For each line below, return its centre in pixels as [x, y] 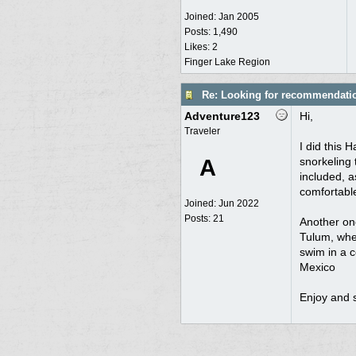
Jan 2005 [238, 17]
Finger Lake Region [227, 62]
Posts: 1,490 [211, 32]
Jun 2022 [238, 203]
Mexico [317, 267]
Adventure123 [222, 116]
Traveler [202, 131]
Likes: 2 [201, 47]
